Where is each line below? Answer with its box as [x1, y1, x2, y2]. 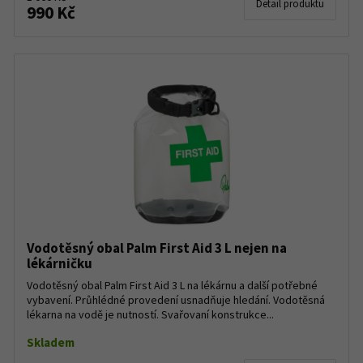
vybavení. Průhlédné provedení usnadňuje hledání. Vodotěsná [27, 293, 325, 307]
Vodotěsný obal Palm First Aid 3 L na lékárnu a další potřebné [27, 278, 318, 293]
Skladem [27, 335, 75, 350]
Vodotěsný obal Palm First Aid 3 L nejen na [27, 239, 287, 257]
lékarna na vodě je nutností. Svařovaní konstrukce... [27, 307, 274, 322]
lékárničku [27, 254, 92, 272]
